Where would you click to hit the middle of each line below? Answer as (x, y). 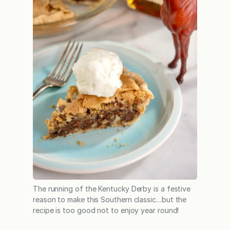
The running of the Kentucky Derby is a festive (112, 189)
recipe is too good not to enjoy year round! (106, 210)
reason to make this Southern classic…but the (110, 200)
